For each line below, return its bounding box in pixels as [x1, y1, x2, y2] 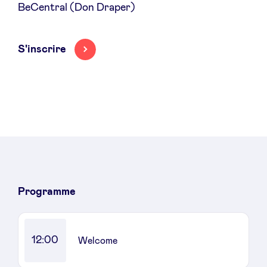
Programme [17, 187, 76, 198]
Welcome [77, 235, 117, 246]
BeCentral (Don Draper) [17, 2, 135, 14]
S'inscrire [17, 44, 66, 55]
